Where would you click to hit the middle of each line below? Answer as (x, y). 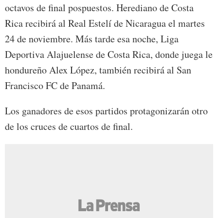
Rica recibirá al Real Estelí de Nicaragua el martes (105, 23)
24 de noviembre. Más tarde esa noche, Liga (92, 38)
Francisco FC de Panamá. (55, 85)
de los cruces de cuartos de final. (69, 126)
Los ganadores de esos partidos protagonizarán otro (106, 110)
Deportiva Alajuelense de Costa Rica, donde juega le (109, 54)
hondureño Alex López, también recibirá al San (98, 70)
